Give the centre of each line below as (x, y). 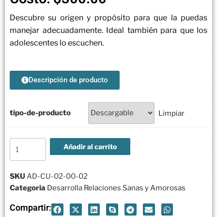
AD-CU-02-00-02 (57, 177)
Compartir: (31, 208)
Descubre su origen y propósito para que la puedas (108, 17)
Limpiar (171, 113)
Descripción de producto (68, 80)
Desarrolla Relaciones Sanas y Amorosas (116, 188)
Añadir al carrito (90, 146)
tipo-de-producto (40, 113)
